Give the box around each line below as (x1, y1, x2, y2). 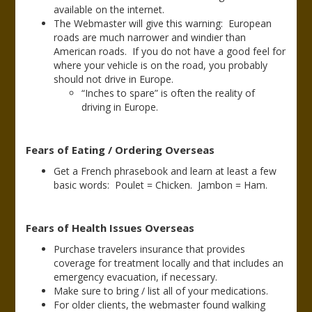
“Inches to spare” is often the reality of (81, 86, 256, 100)
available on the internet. (54, 3, 165, 16)
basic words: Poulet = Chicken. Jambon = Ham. (54, 178, 268, 192)
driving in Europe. (81, 100, 159, 114)
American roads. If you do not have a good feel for (54, 45, 286, 58)
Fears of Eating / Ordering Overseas (26, 143, 215, 157)
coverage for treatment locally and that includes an (54, 256, 284, 270)
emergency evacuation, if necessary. (54, 270, 218, 283)
